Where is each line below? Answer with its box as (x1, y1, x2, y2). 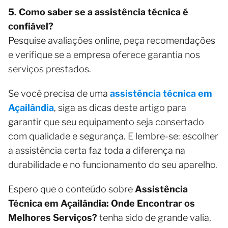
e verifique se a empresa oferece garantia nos (8, 49, 200, 61)
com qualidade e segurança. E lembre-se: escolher (8, 131, 218, 142)
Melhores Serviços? (8, 212, 97, 223)
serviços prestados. (8, 64, 91, 75)
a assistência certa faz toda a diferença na (8, 145, 185, 156)
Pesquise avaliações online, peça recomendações (8, 35, 215, 46)
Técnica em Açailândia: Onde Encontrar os (8, 198, 195, 209)
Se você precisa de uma (8, 88, 110, 99)
